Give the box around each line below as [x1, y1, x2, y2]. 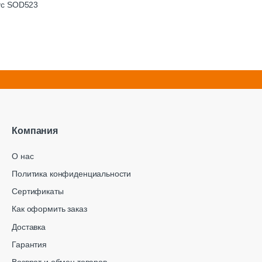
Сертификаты [12, 187, 64, 196]
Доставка [12, 222, 46, 232]
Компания [12, 125, 58, 136]
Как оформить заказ [12, 204, 87, 214]
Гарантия [12, 239, 47, 249]
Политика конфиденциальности [12, 169, 132, 178]
